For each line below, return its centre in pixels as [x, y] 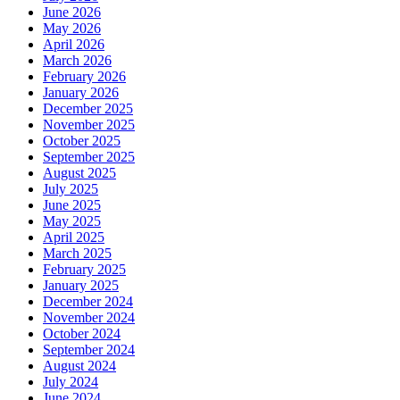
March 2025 [77, 254]
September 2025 [89, 157]
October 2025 [82, 141]
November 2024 [89, 318]
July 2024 [71, 382]
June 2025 [72, 205]
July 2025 [71, 189]
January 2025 [81, 286]
